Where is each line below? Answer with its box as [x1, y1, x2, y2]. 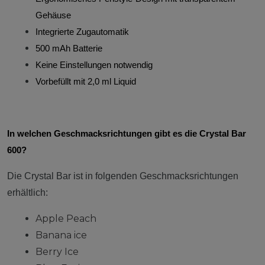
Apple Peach [35, 212, 96, 224]
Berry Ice [35, 245, 79, 257]
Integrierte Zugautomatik [35, 27, 129, 37]
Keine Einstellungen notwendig [35, 60, 153, 70]
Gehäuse [35, 10, 71, 20]
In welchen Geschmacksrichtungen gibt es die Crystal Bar [7, 128, 246, 138]
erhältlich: [7, 187, 50, 198]
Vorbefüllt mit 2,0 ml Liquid [35, 76, 136, 86]
